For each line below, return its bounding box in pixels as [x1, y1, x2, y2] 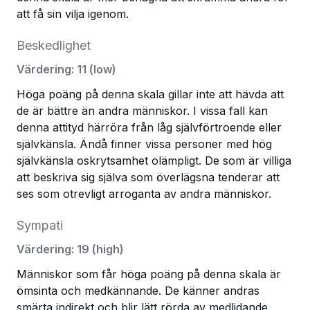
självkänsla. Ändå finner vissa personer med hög [17, 137, 272, 151]
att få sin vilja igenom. [17, 7, 129, 21]
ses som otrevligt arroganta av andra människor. [17, 187, 271, 201]
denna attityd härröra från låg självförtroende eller [17, 120, 282, 134]
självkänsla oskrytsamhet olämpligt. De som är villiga [17, 154, 291, 167]
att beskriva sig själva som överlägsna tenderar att [17, 170, 280, 184]
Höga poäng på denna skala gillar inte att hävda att [17, 87, 284, 101]
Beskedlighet [17, 38, 91, 53]
